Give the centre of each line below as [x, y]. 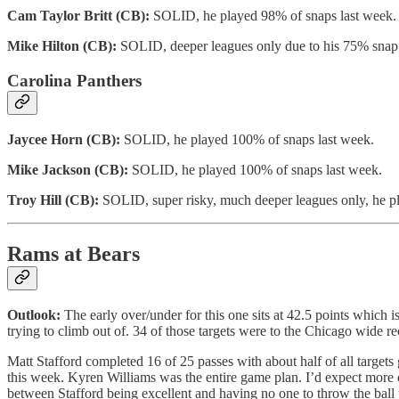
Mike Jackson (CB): [69, 169]
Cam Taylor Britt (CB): [80, 16]
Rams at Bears [73, 253]
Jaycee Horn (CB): [64, 139]
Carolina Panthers [74, 80]
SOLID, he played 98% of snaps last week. [275, 16]
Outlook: [36, 315]
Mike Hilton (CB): [64, 46]
